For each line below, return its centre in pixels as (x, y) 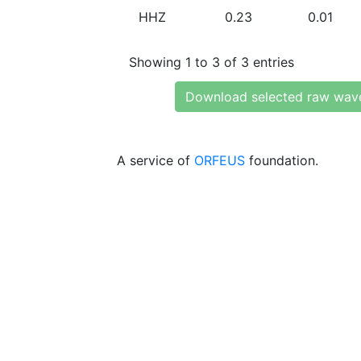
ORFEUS (220, 160)
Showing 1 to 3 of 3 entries (212, 62)
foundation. (282, 160)
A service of (156, 160)
